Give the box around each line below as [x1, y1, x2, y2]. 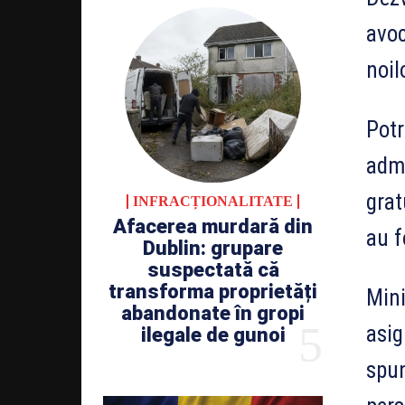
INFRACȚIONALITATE [133, 193, 293, 209]
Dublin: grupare [143, 236, 283, 259]
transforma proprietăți [108, 279, 317, 303]
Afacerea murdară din [113, 214, 313, 238]
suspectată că [146, 258, 279, 281]
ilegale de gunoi [140, 323, 286, 346]
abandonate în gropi [121, 301, 305, 325]
